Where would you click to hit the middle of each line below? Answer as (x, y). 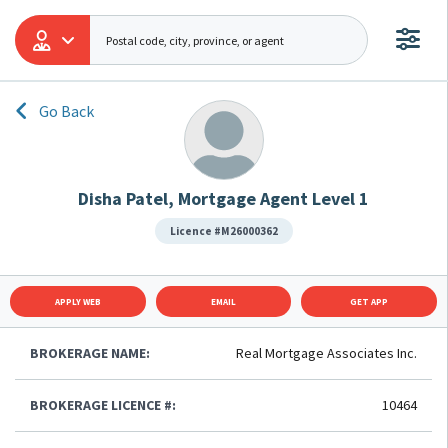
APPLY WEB (77, 301)
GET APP (369, 301)
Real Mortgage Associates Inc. (326, 353)
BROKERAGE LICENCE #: (103, 405)
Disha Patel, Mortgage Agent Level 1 (223, 198)
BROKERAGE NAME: (90, 353)
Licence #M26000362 (223, 231)
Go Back (66, 111)
